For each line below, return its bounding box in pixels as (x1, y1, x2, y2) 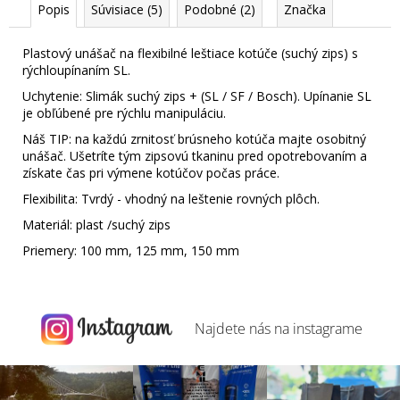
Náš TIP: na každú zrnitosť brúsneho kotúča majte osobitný (22, 129, 366, 147)
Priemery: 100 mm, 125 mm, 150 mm (22, 241, 239, 259)
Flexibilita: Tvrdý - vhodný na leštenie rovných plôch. (22, 189, 320, 207)
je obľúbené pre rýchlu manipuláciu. (22, 104, 226, 121)
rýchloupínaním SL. (22, 61, 130, 79)
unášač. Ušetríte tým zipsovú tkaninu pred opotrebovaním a (22, 146, 367, 164)
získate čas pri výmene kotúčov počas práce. (22, 163, 279, 181)
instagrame (292, 319, 362, 339)
